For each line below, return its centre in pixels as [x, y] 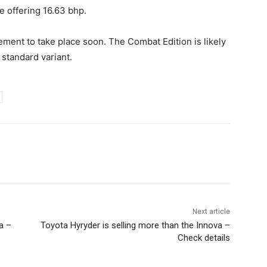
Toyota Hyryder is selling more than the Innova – [135, 226]
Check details [204, 238]
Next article [211, 212]
